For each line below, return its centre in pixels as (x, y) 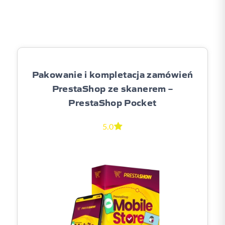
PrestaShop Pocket (113, 102)
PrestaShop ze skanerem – (113, 88)
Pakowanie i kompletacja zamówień (113, 74)
